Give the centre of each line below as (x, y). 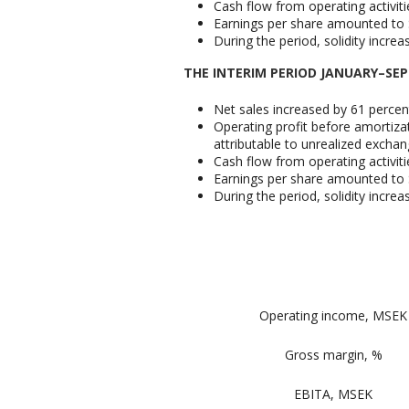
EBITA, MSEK (333, 393)
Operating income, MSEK (333, 315)
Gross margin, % (333, 354)
